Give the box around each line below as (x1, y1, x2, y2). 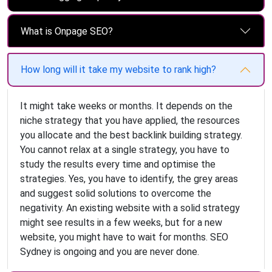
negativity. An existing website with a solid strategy (20, 202, 240, 214)
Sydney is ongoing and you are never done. (20, 246, 199, 258)
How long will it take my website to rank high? (21, 64, 216, 76)
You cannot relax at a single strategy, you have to (20, 144, 229, 156)
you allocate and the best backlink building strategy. (20, 129, 242, 141)
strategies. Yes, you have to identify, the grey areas (20, 173, 238, 185)
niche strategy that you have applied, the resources (20, 115, 240, 127)
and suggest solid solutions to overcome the (20, 188, 211, 200)
